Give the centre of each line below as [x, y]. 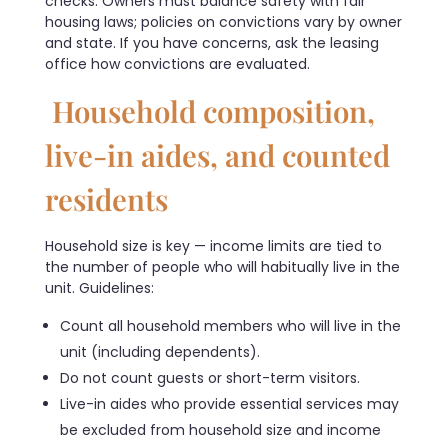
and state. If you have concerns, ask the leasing [212, 43]
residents [106, 199]
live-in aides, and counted [217, 155]
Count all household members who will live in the [231, 326]
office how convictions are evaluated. [177, 64]
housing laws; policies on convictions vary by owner [223, 22]
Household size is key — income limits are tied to [213, 246]
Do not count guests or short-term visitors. [210, 378]
